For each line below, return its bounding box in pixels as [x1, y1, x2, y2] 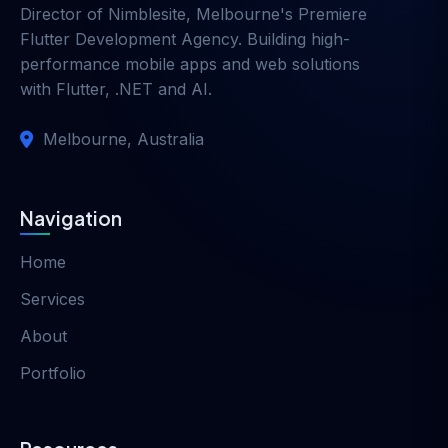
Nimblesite [108, 3, 186, 24]
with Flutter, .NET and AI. [20, 78, 212, 99]
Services [20, 288, 85, 309]
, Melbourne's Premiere [186, 3, 367, 24]
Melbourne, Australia [43, 128, 204, 149]
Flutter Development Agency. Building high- [20, 28, 350, 49]
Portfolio [20, 362, 86, 383]
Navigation [20, 205, 122, 230]
